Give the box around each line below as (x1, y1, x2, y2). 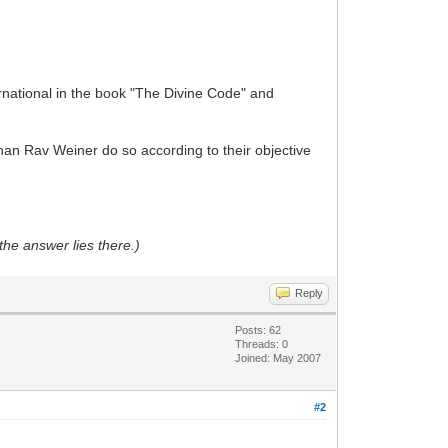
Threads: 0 (235, 337, 289, 350)
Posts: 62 (235, 323, 282, 336)
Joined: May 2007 (235, 351, 322, 364)
